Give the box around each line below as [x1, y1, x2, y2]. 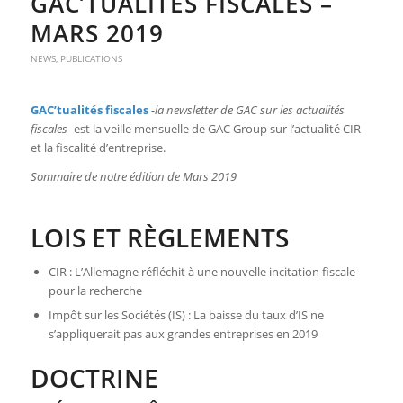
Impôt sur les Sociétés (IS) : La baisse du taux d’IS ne [48, 307, 324, 324]
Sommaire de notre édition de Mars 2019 [30, 168, 237, 185]
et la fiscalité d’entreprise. [30, 139, 166, 157]
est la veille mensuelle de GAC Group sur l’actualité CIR [70, 121, 361, 138]
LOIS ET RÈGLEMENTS [30, 220, 289, 255]
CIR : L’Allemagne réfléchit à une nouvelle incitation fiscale [48, 264, 355, 281]
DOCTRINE [30, 361, 158, 396]
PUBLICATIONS [59, 52, 122, 66]
